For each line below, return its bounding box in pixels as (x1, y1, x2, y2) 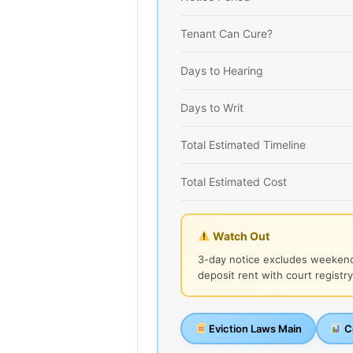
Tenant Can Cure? (180, 26, 273, 40)
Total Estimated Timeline (180, 137, 306, 151)
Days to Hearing (180, 63, 263, 77)
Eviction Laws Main (206, 321, 302, 335)
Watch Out (210, 229, 269, 243)
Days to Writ (180, 100, 243, 114)
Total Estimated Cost (180, 174, 287, 188)
